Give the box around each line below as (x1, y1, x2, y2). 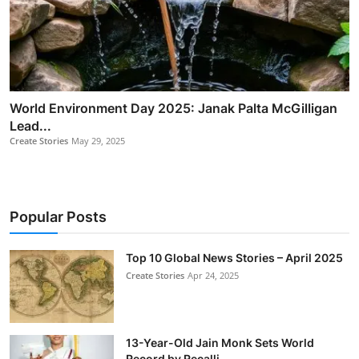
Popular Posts (10, 208, 107, 225)
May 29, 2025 (71, 134, 125, 147)
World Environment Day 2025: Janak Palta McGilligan (10, 99, 337, 116)
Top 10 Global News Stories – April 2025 (126, 250, 343, 264)
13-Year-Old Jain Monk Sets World (126, 335, 314, 349)
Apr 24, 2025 (188, 268, 239, 281)
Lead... (10, 117, 51, 134)
